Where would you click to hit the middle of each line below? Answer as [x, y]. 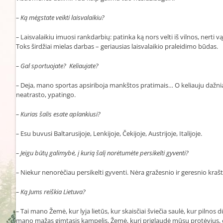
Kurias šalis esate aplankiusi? [60, 114]
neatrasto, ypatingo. [46, 94]
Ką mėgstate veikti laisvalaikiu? [62, 17]
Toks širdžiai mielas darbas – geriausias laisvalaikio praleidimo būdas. [117, 46]
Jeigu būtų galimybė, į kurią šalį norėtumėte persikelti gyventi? [105, 153]
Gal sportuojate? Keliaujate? [59, 65]
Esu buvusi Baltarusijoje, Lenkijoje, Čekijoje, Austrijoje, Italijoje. [111, 133]
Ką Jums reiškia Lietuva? [53, 191]
